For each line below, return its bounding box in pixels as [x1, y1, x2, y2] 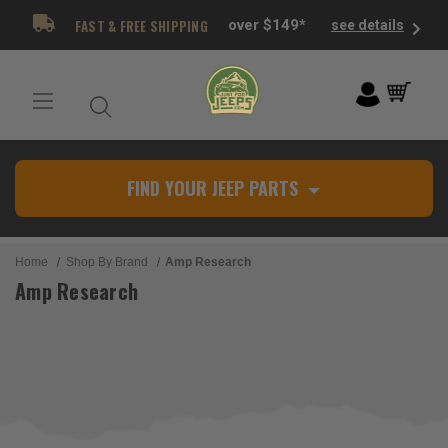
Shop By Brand [65, 255, 148, 269]
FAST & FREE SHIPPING [71, 15, 208, 36]
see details [330, 16, 404, 33]
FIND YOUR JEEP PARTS [127, 175, 298, 201]
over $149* [227, 16, 306, 34]
